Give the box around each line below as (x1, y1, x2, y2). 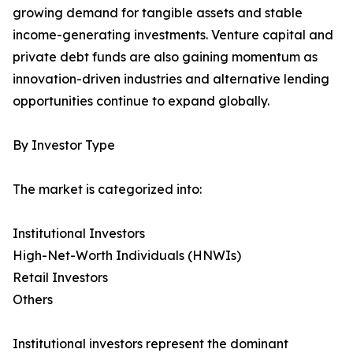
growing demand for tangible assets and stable (13, 5, 303, 21)
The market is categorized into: (13, 181, 202, 198)
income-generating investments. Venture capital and (13, 27, 333, 43)
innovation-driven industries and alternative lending (13, 71, 329, 87)
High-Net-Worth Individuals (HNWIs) (13, 247, 241, 264)
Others (13, 292, 53, 308)
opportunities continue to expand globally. (13, 93, 269, 110)
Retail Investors (13, 269, 108, 286)
